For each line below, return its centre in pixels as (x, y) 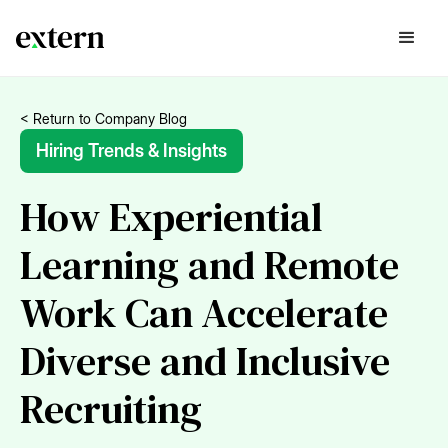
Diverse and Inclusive (205, 361)
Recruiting (111, 409)
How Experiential (171, 217)
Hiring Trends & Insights (131, 150)
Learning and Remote (209, 265)
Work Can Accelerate (204, 313)
